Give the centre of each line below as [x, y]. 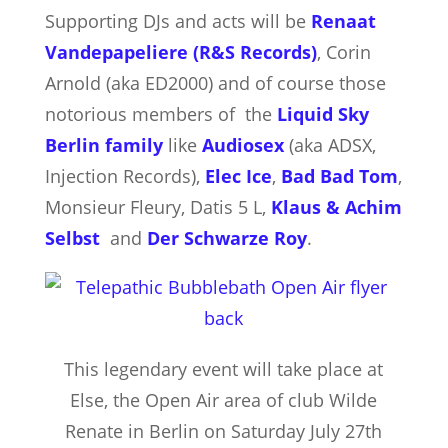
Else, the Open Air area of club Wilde [224, 399]
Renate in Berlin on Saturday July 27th [224, 430]
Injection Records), [124, 176]
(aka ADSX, [329, 145]
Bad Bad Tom [339, 176]
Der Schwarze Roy [226, 238]
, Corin [343, 52]
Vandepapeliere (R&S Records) [180, 52]
